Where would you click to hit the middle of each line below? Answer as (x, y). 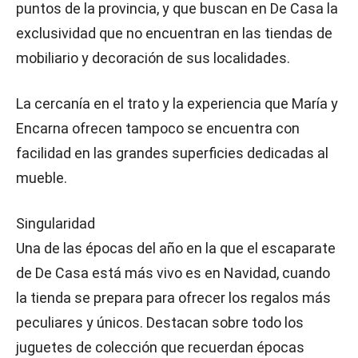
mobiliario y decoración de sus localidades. (153, 58)
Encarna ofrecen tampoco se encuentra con (158, 128)
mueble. (42, 178)
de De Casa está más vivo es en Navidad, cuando (173, 273)
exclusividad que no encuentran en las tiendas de (174, 33)
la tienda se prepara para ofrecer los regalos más (173, 298)
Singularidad (56, 223)
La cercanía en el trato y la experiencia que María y (177, 103)
